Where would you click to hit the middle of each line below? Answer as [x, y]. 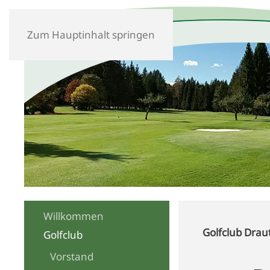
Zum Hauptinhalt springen [91, 35]
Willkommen [74, 216]
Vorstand [72, 257]
